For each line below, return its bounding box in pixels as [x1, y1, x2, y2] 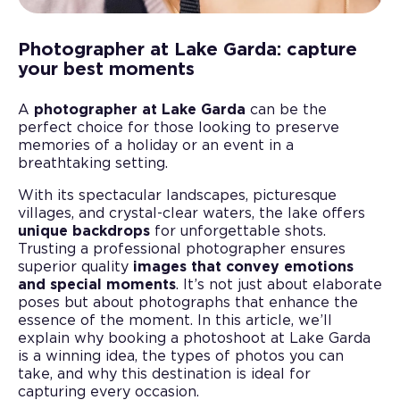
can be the [246, 102, 327, 117]
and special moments [18, 277, 176, 292]
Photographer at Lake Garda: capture [18, 40, 357, 59]
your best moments [18, 60, 195, 79]
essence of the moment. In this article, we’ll [18, 312, 332, 328]
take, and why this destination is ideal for [18, 366, 311, 381]
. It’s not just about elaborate [176, 277, 382, 292]
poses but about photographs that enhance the [18, 295, 358, 310]
